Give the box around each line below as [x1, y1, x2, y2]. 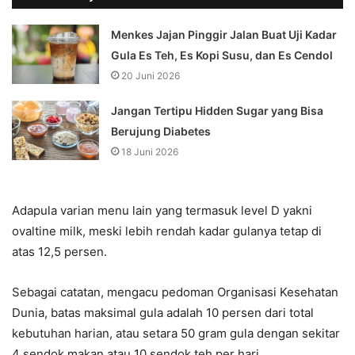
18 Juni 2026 [121, 146, 179, 158]
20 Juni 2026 [121, 70, 181, 82]
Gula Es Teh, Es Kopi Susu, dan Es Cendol [111, 48, 334, 63]
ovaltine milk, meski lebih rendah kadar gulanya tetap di [12, 223, 322, 239]
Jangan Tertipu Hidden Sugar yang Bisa [111, 104, 324, 118]
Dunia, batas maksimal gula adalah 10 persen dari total [12, 305, 314, 321]
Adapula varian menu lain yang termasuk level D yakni [12, 203, 312, 219]
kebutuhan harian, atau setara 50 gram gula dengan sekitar [12, 326, 340, 342]
